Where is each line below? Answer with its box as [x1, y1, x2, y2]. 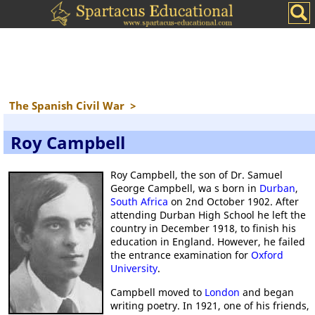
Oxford [251, 248, 283, 262]
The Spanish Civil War [9, 98, 124, 112]
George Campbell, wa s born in [110, 181, 259, 195]
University [110, 262, 157, 275]
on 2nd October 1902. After [168, 195, 299, 208]
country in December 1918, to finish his [110, 221, 296, 235]
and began [240, 285, 294, 299]
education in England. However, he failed [110, 235, 305, 248]
